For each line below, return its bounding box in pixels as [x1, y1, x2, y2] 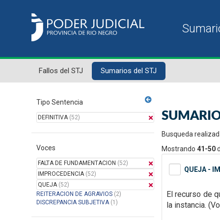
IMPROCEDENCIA [38, 170, 84, 177]
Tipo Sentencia [36, 98, 83, 106]
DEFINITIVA [38, 114, 68, 121]
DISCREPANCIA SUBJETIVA [36, 199, 109, 206]
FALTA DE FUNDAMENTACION [38, 160, 116, 166]
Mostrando [162, 145, 197, 153]
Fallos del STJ [39, 66, 83, 75]
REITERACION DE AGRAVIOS [36, 191, 112, 197]
